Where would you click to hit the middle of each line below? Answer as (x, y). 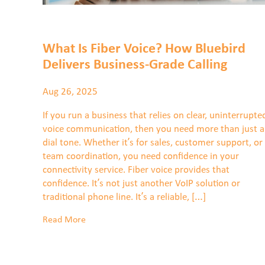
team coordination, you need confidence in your (141, 157)
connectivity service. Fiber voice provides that (136, 170)
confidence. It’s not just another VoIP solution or (141, 184)
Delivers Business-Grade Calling (135, 65)
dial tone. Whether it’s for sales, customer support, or (153, 143)
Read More (64, 220)
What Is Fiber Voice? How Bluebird (144, 49)
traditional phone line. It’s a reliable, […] (124, 198)
